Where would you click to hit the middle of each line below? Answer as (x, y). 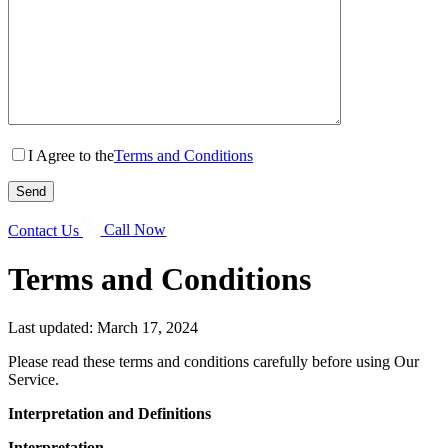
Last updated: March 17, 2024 (103, 327)
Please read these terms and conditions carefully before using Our (213, 361)
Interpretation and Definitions (109, 413)
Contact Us (43, 230)
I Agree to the (71, 155)
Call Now (133, 230)
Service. (33, 379)
